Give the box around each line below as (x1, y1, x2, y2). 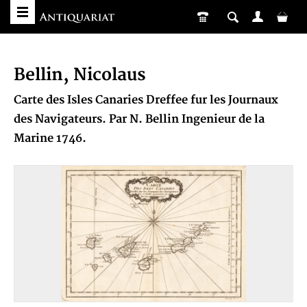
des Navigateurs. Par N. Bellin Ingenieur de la (14, 112, 265, 126)
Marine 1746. (14, 132, 86, 145)
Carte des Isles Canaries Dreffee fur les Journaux (14, 93, 278, 107)
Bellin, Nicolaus (14, 64, 146, 86)
